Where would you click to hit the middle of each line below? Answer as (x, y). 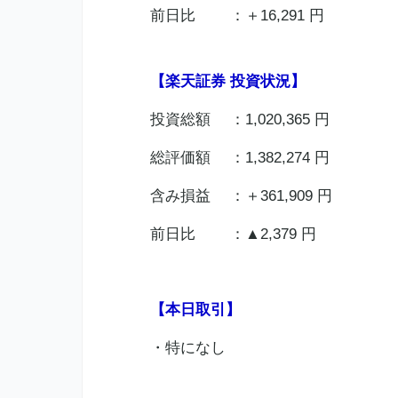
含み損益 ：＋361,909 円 (241, 195)
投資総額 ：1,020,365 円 (239, 119)
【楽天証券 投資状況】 (227, 82)
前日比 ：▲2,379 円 (233, 234)
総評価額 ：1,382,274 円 (239, 157)
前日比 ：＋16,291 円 (237, 16)
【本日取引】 (195, 310)
